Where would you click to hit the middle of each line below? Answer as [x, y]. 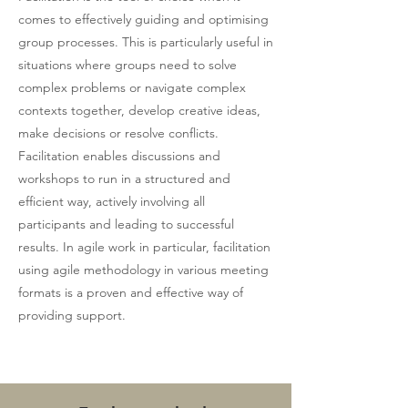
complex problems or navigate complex [132, 87]
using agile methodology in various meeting [143, 270]
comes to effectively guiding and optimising [143, 19]
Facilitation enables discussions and [119, 156]
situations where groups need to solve [127, 65]
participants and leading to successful [126, 224]
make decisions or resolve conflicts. [118, 133]
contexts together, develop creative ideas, [139, 110]
